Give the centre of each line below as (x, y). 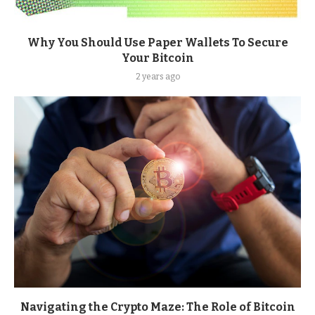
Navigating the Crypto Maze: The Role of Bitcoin (157, 307)
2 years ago (157, 77)
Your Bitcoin (157, 58)
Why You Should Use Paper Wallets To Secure (157, 43)
